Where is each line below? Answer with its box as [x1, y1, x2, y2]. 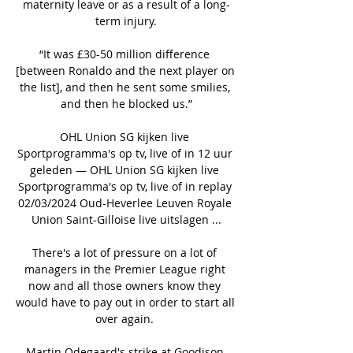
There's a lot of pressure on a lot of [32, 244, 217, 260]
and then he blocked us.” [60, 95, 192, 111]
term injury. [95, 13, 157, 28]
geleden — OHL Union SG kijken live [30, 162, 219, 177]
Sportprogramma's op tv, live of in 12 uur [17, 145, 232, 161]
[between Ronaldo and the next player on [16, 62, 235, 78]
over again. [95, 310, 157, 326]
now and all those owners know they [28, 277, 221, 293]
